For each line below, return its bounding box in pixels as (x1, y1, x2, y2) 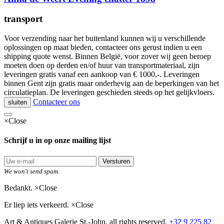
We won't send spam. (4, 167, 59, 175)
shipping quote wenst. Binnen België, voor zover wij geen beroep (4, 52, 211, 61)
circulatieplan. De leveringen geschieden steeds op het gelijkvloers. (4, 88, 214, 97)
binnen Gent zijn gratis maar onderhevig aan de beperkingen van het (4, 79, 219, 88)
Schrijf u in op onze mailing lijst (4, 136, 111, 145)
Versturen (102, 157, 130, 165)
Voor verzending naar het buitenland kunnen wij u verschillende (4, 34, 205, 43)
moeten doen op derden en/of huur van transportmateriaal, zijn (4, 61, 199, 70)
